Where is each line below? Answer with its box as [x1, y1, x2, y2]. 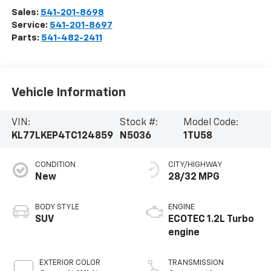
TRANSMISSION [168, 258, 224, 267]
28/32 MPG [168, 172, 220, 182]
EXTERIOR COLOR [39, 258, 100, 267]
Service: [11, 20, 50, 30]
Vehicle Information [11, 87, 126, 99]
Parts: [11, 33, 41, 42]
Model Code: [183, 118, 239, 128]
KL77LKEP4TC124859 [11, 131, 113, 142]
